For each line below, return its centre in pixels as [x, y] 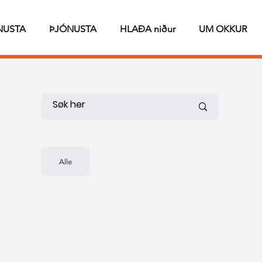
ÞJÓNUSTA [73, 29]
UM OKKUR [223, 29]
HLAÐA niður [148, 29]
